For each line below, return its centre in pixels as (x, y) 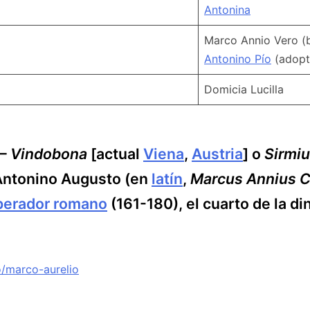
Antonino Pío (238, 58)
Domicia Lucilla (244, 89)
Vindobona (49, 154)
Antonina (227, 9)
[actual (115, 154)
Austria (217, 154)
